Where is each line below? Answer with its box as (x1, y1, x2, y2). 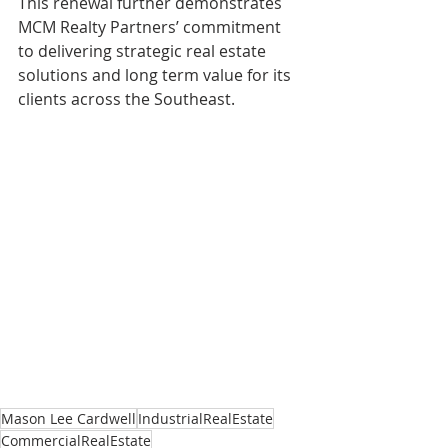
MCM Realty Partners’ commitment (18, 16, 285, 38)
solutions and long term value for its (18, 64, 295, 86)
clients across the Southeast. (18, 88, 235, 110)
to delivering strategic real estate (18, 40, 270, 62)
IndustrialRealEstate (138, 409, 273, 429)
